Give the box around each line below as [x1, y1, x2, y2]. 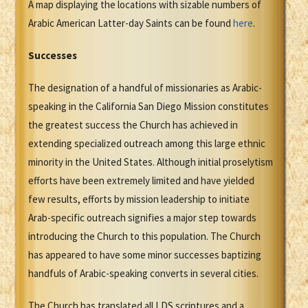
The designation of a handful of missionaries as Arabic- [28, 81, 262, 95]
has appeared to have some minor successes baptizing [28, 248, 261, 262]
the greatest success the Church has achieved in [28, 118, 238, 132]
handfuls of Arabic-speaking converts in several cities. [28, 267, 258, 280]
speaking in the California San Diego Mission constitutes [28, 100, 269, 113]
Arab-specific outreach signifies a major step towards [28, 211, 256, 225]
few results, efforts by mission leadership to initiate [28, 192, 250, 206]
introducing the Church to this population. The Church [28, 230, 261, 243]
